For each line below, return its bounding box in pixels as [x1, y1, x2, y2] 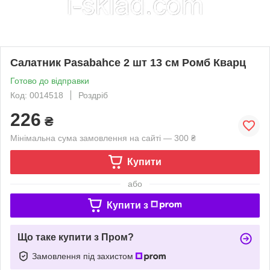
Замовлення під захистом [32, 251, 136, 261]
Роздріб [78, 90, 108, 100]
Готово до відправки [10, 75, 89, 86]
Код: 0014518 [10, 90, 63, 100]
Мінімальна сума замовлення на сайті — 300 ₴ [10, 133, 196, 143]
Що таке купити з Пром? [17, 231, 134, 242]
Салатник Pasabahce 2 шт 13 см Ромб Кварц [10, 56, 246, 69]
